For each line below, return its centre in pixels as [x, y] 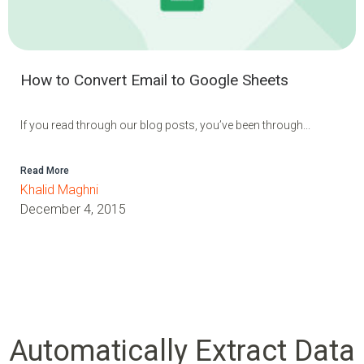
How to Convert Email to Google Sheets [154, 80]
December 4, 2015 [73, 209]
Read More [45, 170]
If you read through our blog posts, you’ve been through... [165, 125]
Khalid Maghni [59, 189]
